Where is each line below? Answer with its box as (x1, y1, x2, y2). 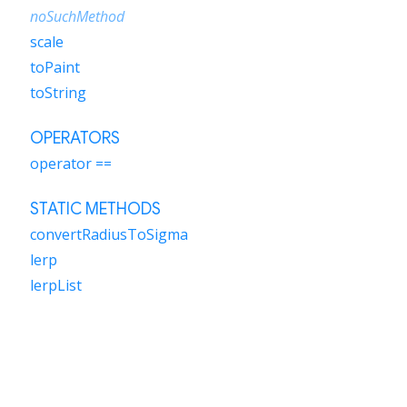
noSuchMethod (30, 6, 124, 26)
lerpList (30, 275, 82, 295)
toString (30, 83, 86, 103)
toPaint (30, 57, 80, 77)
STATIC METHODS (30, 199, 161, 219)
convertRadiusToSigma (30, 224, 188, 244)
